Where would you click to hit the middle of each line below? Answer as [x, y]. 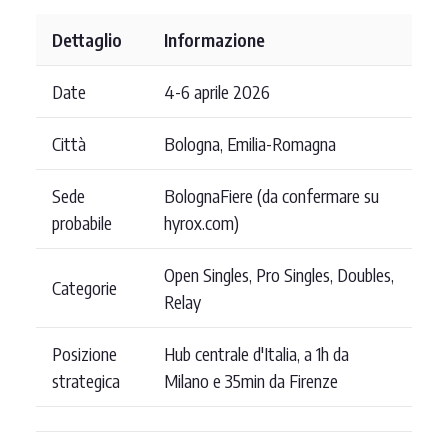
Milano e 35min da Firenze [251, 380]
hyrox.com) [201, 222]
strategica [86, 380]
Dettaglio [87, 39]
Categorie [84, 287]
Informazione [214, 39]
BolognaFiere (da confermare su [271, 195]
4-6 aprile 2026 [217, 91]
